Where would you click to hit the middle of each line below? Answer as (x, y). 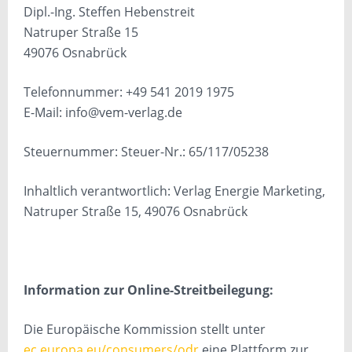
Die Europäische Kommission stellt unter (145, 329)
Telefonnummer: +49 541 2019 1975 (129, 92)
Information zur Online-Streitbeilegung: (148, 290)
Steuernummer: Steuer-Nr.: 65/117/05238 (146, 151)
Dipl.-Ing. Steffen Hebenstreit (109, 11)
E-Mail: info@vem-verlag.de (103, 112)
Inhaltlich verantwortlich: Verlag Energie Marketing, (174, 191)
